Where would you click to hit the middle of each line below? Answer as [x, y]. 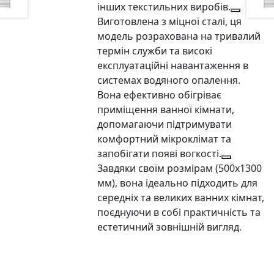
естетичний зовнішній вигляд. [170, 227]
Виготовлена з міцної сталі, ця [170, 21]
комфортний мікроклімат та [165, 139]
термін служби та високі [155, 50]
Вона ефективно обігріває [160, 94]
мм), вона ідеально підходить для [178, 183]
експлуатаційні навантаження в [173, 65]
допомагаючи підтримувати [165, 124]
